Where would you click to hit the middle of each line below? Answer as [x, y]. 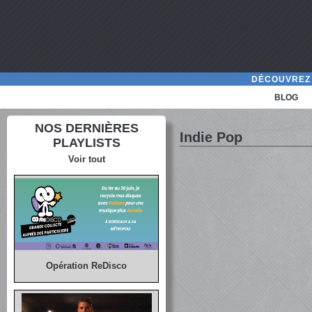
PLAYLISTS [86, 143]
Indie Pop [211, 137]
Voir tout [86, 159]
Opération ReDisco [87, 266]
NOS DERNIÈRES [86, 128]
